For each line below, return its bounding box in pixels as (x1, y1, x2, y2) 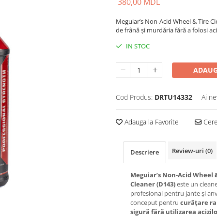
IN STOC (124, 42, 150, 50)
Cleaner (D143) (130, 180, 175, 188)
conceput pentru (130, 198, 180, 207)
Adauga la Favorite (123, 117, 179, 126)
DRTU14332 (155, 93, 192, 102)
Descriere (130, 148, 159, 156)
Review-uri (172, 146, 205, 155)
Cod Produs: (116, 93, 153, 102)
